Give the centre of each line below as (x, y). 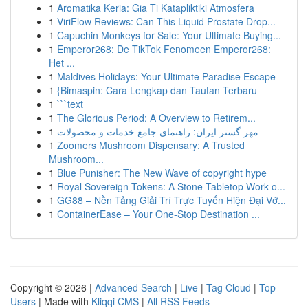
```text (70, 104)
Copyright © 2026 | (53, 287)
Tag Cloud (229, 287)
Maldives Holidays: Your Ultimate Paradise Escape (166, 76)
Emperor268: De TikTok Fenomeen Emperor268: (164, 49)
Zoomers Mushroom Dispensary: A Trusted (151, 145)
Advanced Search (133, 287)
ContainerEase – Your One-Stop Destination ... (158, 214)
